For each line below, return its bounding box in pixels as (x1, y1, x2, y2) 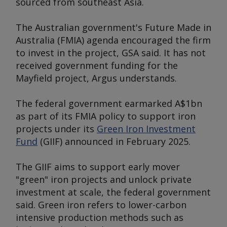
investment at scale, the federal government (16, 186, 211, 198)
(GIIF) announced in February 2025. (37, 135, 191, 147)
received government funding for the (16, 59, 178, 71)
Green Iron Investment (97, 123, 196, 135)
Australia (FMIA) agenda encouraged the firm (16, 34, 211, 46)
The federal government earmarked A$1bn (16, 97, 202, 109)
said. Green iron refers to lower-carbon (16, 199, 186, 211)
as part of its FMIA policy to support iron (16, 110, 196, 122)
